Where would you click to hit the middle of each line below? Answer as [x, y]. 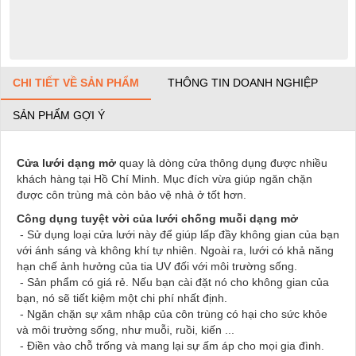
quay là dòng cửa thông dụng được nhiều [222, 163]
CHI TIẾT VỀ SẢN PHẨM [76, 83]
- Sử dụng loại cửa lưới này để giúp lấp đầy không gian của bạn [178, 235]
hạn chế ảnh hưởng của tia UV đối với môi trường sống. [157, 267]
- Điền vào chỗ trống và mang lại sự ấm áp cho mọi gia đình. [170, 346]
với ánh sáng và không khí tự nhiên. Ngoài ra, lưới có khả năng [175, 251]
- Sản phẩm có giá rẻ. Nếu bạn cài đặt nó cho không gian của [173, 282]
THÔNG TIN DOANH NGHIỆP [243, 83]
